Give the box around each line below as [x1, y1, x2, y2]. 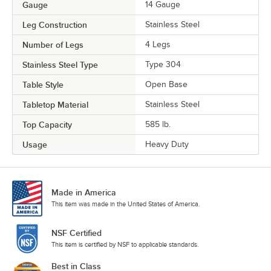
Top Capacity [22, 119, 72, 129]
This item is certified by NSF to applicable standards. [51, 240, 199, 248]
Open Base [145, 79, 188, 89]
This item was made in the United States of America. [51, 200, 200, 207]
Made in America [51, 187, 116, 197]
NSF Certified [51, 227, 102, 238]
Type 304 [145, 59, 181, 69]
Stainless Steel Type [22, 59, 98, 70]
